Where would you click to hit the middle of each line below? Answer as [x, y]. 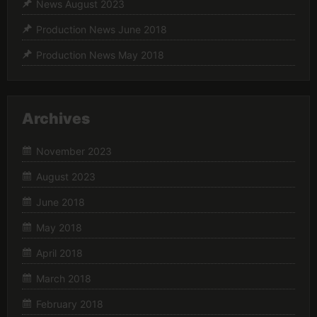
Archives [56, 119]
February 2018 [70, 304]
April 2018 [59, 253]
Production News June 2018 [102, 30]
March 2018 [64, 278]
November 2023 [74, 151]
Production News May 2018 [100, 55]
